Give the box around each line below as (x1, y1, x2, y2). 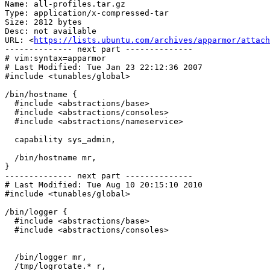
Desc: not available (5, 27, 96, 36)
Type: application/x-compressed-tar (5, 8, 169, 18)
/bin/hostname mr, (5, 153, 14, 163)
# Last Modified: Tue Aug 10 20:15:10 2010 (5, 180, 202, 190)
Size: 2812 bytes (5, 17, 82, 27)
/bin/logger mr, (5, 253, 14, 262)
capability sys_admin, (5, 135, 14, 145)
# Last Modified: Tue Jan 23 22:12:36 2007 (5, 63, 202, 72)
